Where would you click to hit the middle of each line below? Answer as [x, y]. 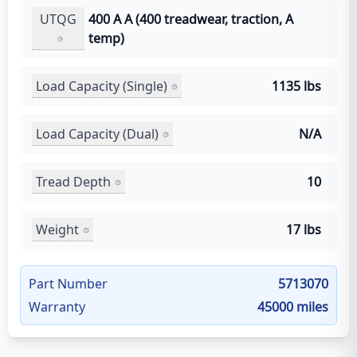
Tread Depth [73, 181]
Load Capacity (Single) [102, 86]
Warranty [57, 307]
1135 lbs [296, 86]
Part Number [68, 284]
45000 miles [293, 307]
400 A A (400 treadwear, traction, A [190, 19]
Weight [57, 229]
